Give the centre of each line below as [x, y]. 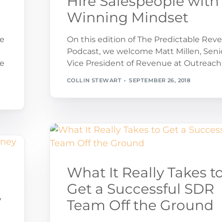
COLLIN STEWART [94, 80]
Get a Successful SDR [140, 189]
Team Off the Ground [140, 205]
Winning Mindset [127, 18]
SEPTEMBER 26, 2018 [160, 80]
